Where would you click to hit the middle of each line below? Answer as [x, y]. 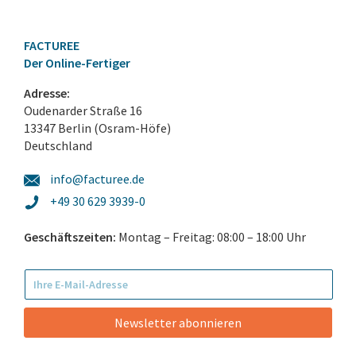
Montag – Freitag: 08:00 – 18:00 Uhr [211, 237]
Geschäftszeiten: [70, 237]
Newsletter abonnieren [178, 323]
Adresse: [52, 93]
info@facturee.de [96, 179]
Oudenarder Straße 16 [83, 110]
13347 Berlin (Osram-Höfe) [97, 128]
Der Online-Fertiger [77, 63]
